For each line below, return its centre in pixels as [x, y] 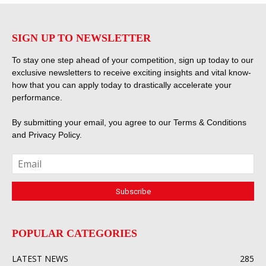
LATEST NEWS [40, 259]
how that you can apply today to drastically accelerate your [122, 85]
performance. [37, 98]
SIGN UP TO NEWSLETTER [81, 38]
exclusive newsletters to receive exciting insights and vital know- [132, 73]
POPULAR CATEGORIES [75, 234]
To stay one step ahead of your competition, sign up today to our [133, 60]
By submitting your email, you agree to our [93, 123]
